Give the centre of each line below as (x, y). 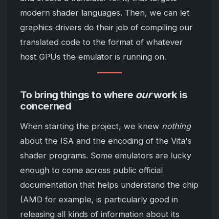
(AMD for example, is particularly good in (99, 199)
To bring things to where (78, 95)
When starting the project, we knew (91, 126)
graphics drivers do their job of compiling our (106, 28)
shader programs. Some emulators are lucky (106, 155)
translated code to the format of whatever (101, 42)
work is (169, 95)
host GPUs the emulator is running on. (93, 57)
